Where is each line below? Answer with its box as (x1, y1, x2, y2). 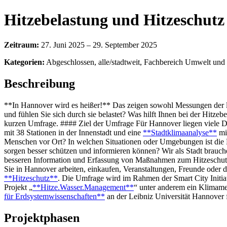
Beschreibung (4, 77, 75, 90)
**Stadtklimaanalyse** (143, 128, 217, 137)
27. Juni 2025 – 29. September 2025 (39, 40, 157, 49)
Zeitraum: (4, 40, 39, 49)
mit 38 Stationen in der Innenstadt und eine (4, 128, 143, 137)
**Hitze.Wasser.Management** (32, 182, 134, 192)
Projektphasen (4, 211, 80, 224)
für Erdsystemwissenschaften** (4, 192, 105, 201)
